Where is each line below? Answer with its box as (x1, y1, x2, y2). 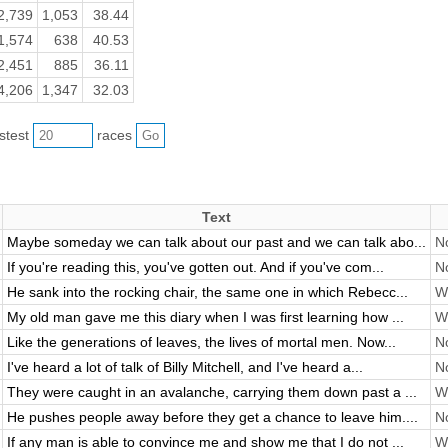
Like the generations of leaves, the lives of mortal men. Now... (6, 333, 396, 350)
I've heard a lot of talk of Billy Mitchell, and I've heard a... (6, 358, 363, 375)
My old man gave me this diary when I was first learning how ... (6, 308, 404, 325)
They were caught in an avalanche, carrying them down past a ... (6, 383, 417, 400)
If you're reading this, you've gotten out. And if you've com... (6, 258, 384, 275)
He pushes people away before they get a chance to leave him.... (6, 408, 418, 425)
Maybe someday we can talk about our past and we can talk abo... (6, 233, 426, 250)
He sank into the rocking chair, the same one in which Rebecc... (6, 283, 408, 300)
